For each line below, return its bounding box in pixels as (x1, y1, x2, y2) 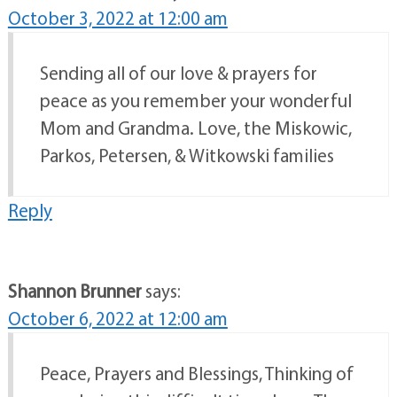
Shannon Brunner (7, 278, 142, 302)
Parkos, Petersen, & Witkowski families (39, 143, 334, 167)
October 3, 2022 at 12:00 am (7, 5, 228, 29)
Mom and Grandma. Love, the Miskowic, (39, 115, 352, 139)
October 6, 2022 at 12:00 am (7, 306, 228, 330)
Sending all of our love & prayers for (39, 60, 317, 84)
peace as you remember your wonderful (39, 88, 352, 112)
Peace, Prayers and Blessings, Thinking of (39, 361, 354, 385)
